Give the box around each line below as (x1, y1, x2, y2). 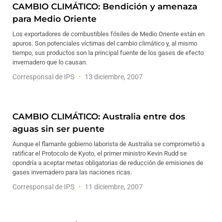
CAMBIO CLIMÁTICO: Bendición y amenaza (12, 1, 197, 11)
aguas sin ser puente (12, 124, 105, 134)
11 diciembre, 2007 (83, 183, 143, 191)
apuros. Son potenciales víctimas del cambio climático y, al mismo (12, 40, 197, 47)
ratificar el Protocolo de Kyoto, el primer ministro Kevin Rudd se (12, 150, 187, 157)
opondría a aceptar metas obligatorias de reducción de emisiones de (12, 159, 203, 166)
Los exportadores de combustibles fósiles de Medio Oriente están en (12, 30, 205, 38)
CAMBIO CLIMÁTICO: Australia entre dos (12, 111, 185, 121)
